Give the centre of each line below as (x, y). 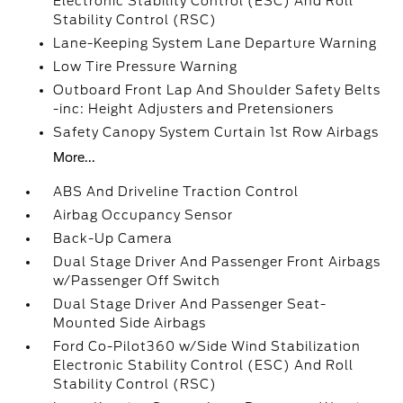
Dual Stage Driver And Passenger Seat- (190, 304)
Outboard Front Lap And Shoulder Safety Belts (217, 90)
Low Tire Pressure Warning (146, 67)
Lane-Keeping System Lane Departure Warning (215, 43)
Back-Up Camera (113, 238)
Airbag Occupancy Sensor (143, 215)
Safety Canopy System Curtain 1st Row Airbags (216, 132)
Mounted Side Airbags (130, 323)
